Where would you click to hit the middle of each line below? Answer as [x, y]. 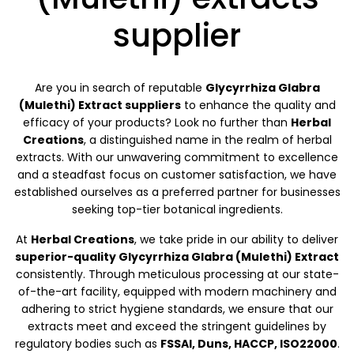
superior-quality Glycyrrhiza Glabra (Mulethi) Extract [177, 256]
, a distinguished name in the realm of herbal [207, 139]
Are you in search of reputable [120, 87]
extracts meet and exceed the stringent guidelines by [177, 326]
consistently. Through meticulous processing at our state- [177, 274]
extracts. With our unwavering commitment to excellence [177, 157]
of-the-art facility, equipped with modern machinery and [177, 291]
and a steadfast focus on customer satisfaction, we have [177, 174]
